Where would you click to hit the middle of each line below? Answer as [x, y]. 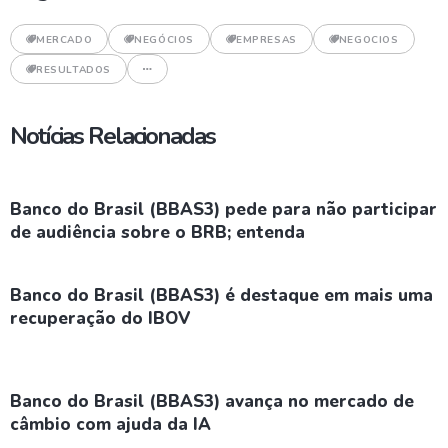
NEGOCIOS [368, 39]
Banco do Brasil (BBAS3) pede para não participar [223, 209]
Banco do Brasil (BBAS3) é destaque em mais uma [221, 295]
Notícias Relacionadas [112, 135]
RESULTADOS [73, 69]
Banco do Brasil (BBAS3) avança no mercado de [212, 401]
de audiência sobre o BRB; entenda [157, 232]
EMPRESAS [266, 39]
